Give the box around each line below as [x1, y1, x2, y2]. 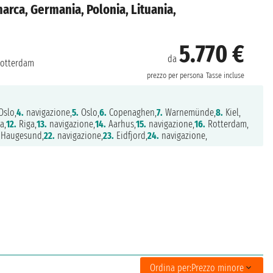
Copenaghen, [106, 107, 157, 119]
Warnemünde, [162, 107, 216, 119]
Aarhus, [105, 118, 136, 130]
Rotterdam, [205, 118, 249, 130]
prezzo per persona [146, 70, 204, 80]
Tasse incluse [205, 70, 244, 80]
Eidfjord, [113, 130, 147, 142]
